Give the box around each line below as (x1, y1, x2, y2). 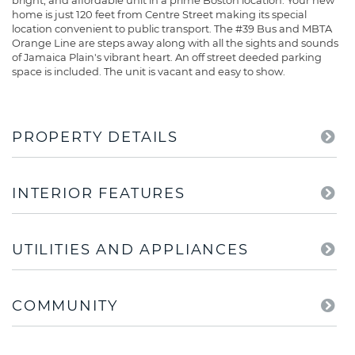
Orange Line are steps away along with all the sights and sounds (12, 36, 338, 50)
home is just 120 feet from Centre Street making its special (12, 8, 307, 21)
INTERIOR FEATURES (12, 185, 185, 203)
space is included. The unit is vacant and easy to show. (12, 65, 285, 78)
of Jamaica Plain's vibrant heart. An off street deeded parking (12, 51, 322, 64)
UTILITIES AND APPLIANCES (12, 241, 249, 259)
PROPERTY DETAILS (12, 128, 179, 147)
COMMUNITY (12, 297, 118, 315)
